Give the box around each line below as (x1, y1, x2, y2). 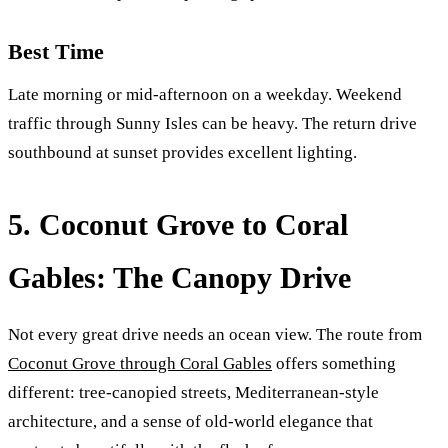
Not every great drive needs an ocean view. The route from (8, 324, 422, 344)
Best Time (8, 38, 104, 64)
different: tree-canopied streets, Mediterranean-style (8, 382, 379, 402)
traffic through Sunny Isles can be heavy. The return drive (8, 114, 417, 134)
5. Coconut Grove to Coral (8, 208, 348, 243)
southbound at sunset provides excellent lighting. (8, 143, 357, 163)
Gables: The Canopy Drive (8, 261, 351, 296)
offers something (272, 353, 396, 373)
